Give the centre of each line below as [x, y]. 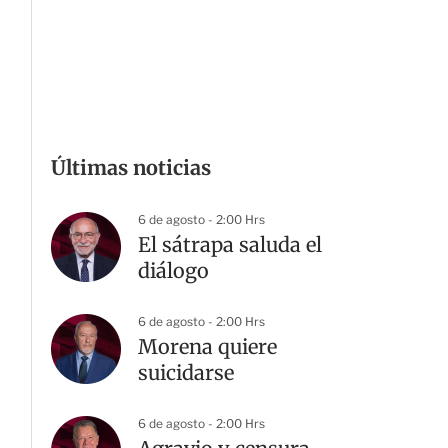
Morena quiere [207, 346]
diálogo [173, 270]
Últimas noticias [131, 167]
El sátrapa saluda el [230, 244]
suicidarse [186, 372]
